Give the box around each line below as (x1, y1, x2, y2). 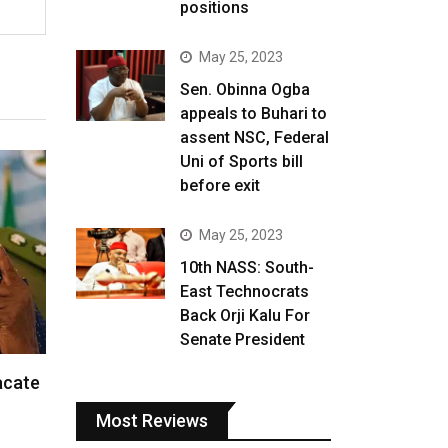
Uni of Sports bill (180, 152, 304, 171)
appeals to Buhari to (180, 104, 328, 123)
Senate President (180, 330, 306, 349)
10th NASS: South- (180, 258, 315, 277)
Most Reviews (96, 410, 208, 431)
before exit (180, 176, 261, 195)
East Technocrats (180, 282, 310, 301)
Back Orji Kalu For (180, 306, 311, 325)
